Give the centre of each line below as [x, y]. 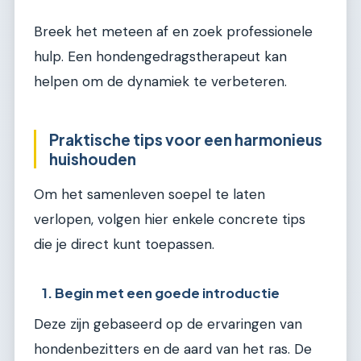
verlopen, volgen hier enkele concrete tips [170, 220]
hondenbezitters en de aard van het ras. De [173, 349]
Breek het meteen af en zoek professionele [173, 31]
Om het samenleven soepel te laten [149, 195]
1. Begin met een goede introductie [161, 293]
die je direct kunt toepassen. [124, 245]
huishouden [93, 158]
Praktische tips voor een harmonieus [186, 139]
